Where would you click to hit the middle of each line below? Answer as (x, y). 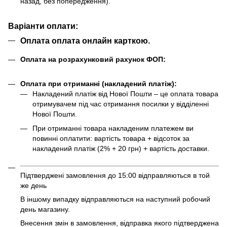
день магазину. (45, 210)
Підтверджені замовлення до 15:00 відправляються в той (115, 176)
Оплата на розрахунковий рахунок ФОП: (93, 59)
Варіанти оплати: (43, 26)
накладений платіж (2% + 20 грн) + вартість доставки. (121, 149)
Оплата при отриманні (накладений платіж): (99, 83)
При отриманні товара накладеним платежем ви (113, 128)
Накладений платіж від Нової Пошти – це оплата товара (125, 93)
